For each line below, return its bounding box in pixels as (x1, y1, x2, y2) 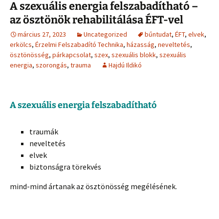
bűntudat (145, 30, 172, 39)
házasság (127, 40, 154, 49)
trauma (70, 61, 91, 70)
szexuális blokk (111, 50, 156, 60)
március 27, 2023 (18, 30, 66, 39)
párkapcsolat (52, 50, 91, 60)
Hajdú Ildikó (109, 61, 142, 70)
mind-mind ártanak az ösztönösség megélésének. (10, 181, 177, 192)
